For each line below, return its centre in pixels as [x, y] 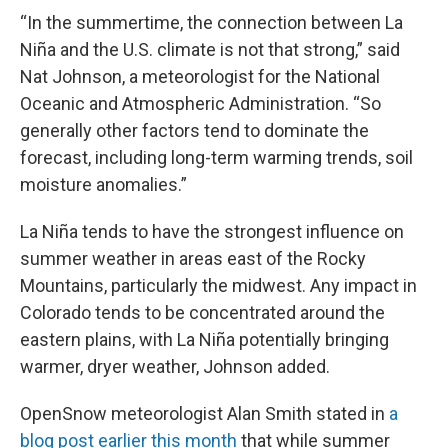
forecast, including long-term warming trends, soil [216, 157]
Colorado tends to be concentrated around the [202, 312]
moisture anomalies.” [103, 184]
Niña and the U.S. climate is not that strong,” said [210, 49]
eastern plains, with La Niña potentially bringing [204, 339]
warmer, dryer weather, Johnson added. [175, 366]
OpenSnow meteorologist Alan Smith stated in [204, 413]
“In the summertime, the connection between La [211, 22]
